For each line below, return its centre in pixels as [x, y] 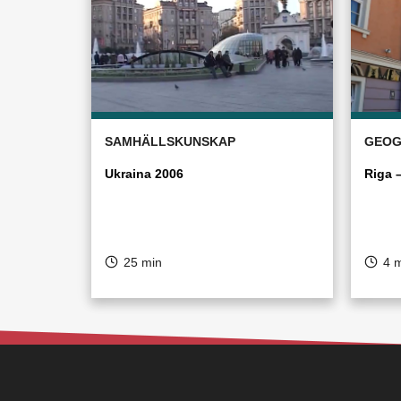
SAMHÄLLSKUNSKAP [170, 141]
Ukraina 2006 [144, 174]
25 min [143, 262]
